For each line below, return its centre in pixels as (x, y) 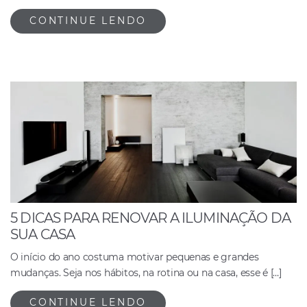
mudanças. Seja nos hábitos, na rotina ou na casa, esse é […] (146, 272)
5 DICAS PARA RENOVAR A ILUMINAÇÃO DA (151, 218)
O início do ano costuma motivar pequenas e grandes (135, 257)
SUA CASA (43, 234)
